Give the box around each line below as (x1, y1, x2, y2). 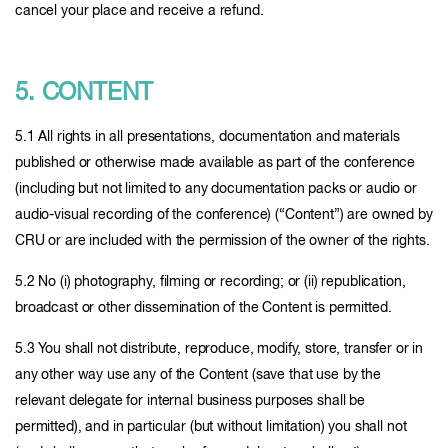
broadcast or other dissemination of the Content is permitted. (15, 301, 392, 315)
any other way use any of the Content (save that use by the (15, 368, 381, 382)
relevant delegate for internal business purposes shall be (15, 394, 366, 408)
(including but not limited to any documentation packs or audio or (15, 182, 417, 196)
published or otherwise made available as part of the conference (15, 156, 416, 170)
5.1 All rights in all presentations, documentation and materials (15, 130, 401, 144)
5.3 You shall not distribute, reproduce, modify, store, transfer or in (15, 342, 424, 356)
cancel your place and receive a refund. (15, 4, 264, 18)
